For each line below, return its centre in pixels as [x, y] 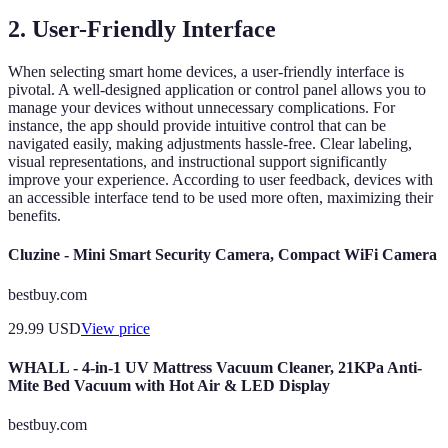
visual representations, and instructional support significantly [197, 162]
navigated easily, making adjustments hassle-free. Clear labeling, [210, 144]
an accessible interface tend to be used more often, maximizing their [220, 198]
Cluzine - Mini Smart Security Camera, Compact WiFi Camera [222, 255]
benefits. [34, 216]
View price [115, 328]
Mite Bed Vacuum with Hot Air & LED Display [169, 385]
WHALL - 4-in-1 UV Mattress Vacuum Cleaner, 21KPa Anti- [215, 367]
